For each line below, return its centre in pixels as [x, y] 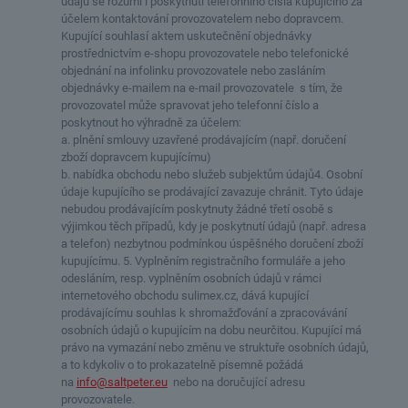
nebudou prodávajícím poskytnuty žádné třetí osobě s [197, 209]
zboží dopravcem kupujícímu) [136, 157]
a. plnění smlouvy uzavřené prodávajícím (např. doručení [203, 140]
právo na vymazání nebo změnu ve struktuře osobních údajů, [214, 347]
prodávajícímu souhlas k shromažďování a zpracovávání [204, 313]
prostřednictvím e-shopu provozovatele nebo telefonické [204, 53]
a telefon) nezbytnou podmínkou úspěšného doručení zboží [212, 244]
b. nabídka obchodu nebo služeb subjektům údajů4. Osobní [211, 174]
